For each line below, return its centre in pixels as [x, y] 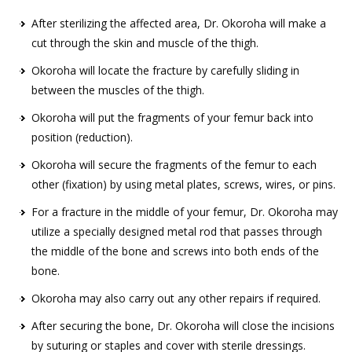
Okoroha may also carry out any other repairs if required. [176, 299]
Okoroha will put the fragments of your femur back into [172, 118]
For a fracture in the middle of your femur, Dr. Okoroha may [185, 212]
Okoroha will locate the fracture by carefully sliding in [165, 71]
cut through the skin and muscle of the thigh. [145, 43]
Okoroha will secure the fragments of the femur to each [174, 165]
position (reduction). [82, 137]
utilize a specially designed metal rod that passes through [177, 232]
